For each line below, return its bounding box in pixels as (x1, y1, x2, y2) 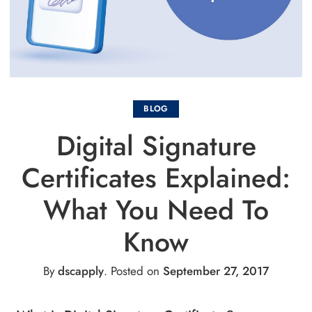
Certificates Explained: (22, 157, 290, 198)
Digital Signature (56, 125, 256, 166)
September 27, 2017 (163, 262, 269, 279)
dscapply (58, 262, 104, 279)
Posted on (107, 262, 163, 279)
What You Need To (43, 189, 269, 230)
